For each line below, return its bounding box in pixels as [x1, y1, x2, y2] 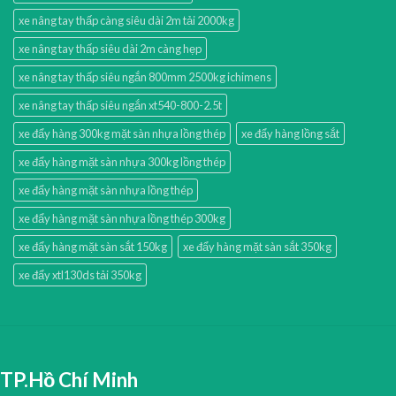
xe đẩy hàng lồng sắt [241, 126, 339, 141]
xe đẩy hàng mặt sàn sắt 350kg [183, 240, 331, 255]
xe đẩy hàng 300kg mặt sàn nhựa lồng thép [19, 126, 225, 141]
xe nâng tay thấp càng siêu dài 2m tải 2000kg [19, 13, 234, 28]
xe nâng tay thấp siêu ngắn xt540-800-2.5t [19, 98, 222, 113]
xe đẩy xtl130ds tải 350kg [19, 268, 141, 283]
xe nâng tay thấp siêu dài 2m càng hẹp [19, 42, 202, 57]
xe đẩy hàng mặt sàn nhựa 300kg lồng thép [19, 155, 225, 170]
